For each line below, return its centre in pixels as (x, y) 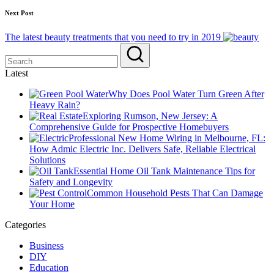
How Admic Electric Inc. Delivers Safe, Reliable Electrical (143, 149)
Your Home (52, 204)
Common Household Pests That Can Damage (175, 193)
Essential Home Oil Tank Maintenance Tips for (164, 171)
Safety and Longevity (71, 182)
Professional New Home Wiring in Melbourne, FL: (167, 138)
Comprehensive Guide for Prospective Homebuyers (129, 127)
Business (46, 246)
